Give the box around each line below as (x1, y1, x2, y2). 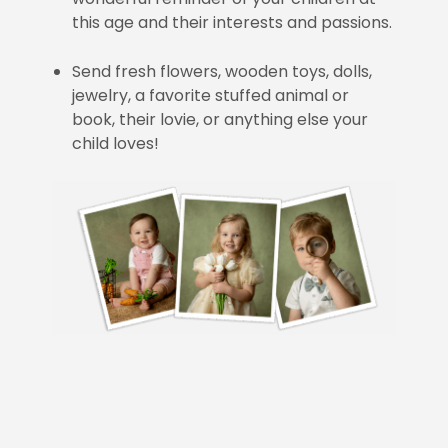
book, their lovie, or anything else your (72, 107, 369, 131)
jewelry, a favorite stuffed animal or (72, 83, 350, 107)
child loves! (72, 131, 160, 155)
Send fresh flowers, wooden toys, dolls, (72, 59, 373, 83)
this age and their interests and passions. (72, 10, 393, 34)
